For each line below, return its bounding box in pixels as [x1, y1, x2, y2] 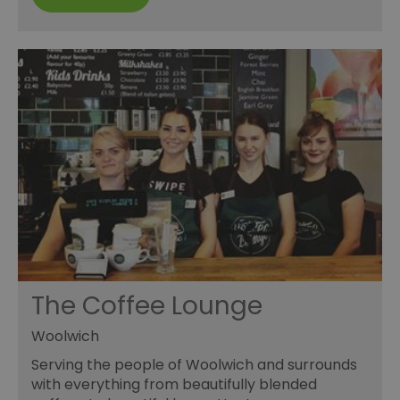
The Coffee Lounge [31, 288, 262, 324]
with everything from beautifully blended [31, 374, 317, 396]
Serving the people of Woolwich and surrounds [31, 354, 357, 376]
